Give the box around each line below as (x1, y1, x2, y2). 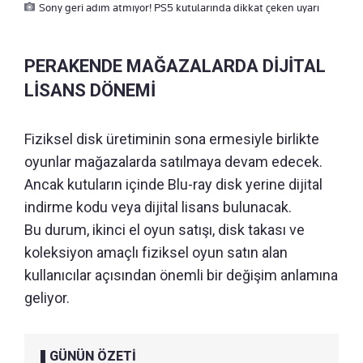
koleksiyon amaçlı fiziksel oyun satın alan (24, 243, 288, 261)
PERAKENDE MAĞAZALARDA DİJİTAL (24, 55, 326, 76)
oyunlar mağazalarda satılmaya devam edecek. (24, 152, 322, 170)
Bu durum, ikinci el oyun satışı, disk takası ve (24, 220, 305, 238)
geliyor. (24, 288, 70, 306)
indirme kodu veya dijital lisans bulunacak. (24, 198, 292, 216)
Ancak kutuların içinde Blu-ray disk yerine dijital (24, 175, 322, 193)
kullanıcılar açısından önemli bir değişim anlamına (24, 266, 338, 284)
